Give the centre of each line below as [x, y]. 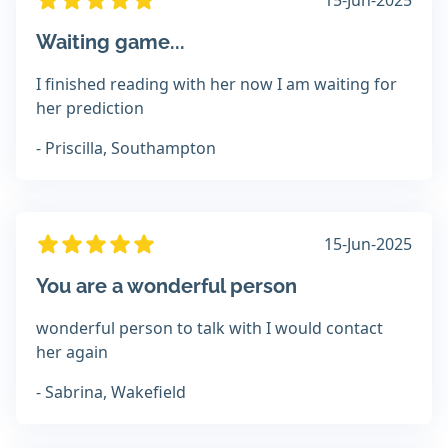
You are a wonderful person [166, 286]
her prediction [90, 108]
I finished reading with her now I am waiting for [216, 84]
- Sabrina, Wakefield [111, 392]
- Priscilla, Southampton [126, 148]
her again [72, 352]
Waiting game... [110, 42]
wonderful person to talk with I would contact [209, 328]
